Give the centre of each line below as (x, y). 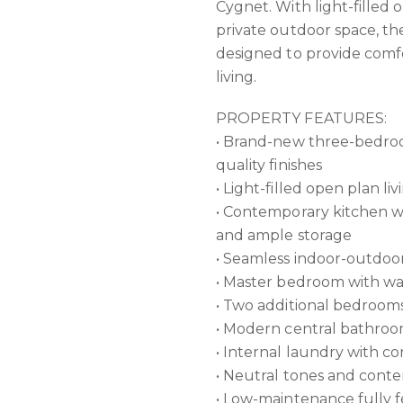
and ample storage (284, 235)
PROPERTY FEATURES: (301, 118)
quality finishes (269, 165)
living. (237, 77)
